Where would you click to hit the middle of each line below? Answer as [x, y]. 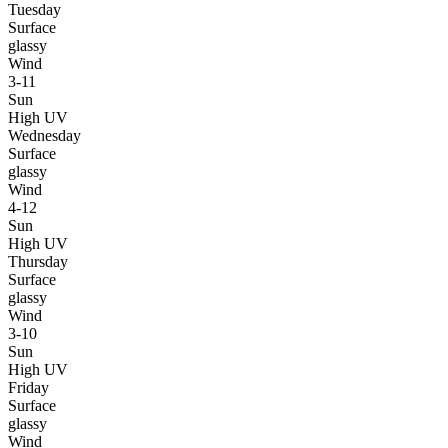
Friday [28, 387]
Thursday [38, 261]
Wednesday [44, 135]
